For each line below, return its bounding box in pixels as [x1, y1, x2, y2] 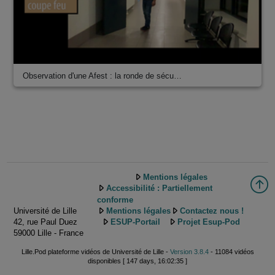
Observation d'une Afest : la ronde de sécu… [22, 71, 182, 80]
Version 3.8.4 [169, 248, 209, 256]
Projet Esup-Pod [177, 217, 240, 227]
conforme [97, 195, 133, 204]
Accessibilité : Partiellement [106, 184, 212, 193]
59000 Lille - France [14, 228, 83, 238]
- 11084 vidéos [208, 248, 254, 256]
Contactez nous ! [180, 206, 244, 216]
